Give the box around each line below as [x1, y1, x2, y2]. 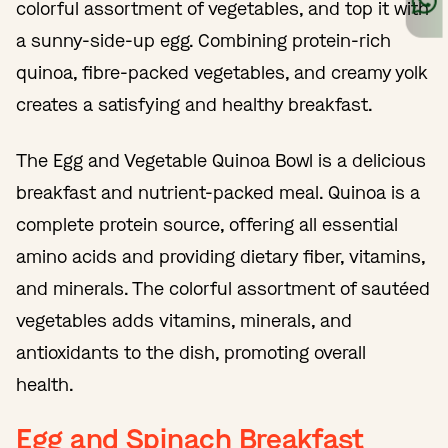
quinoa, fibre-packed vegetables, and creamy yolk [16, 60, 427, 85]
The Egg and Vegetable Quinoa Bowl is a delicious [16, 148, 426, 173]
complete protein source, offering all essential [16, 212, 398, 237]
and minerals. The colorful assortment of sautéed [16, 276, 430, 301]
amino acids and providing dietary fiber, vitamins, [16, 244, 425, 269]
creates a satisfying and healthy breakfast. [16, 92, 373, 117]
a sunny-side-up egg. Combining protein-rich [16, 28, 391, 53]
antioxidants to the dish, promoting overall [16, 340, 366, 365]
